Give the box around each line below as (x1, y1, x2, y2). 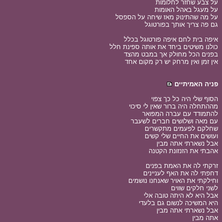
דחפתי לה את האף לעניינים (143, 169, 218, 177)
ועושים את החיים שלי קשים (145, 132, 218, 140)
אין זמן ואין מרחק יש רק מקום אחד (125, 58, 218, 65)
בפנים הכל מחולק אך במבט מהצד (124, 51, 218, 58)
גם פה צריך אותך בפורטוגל (145, 21, 218, 28)
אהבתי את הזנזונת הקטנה (149, 147, 218, 155)
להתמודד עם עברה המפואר (142, 110, 218, 117)
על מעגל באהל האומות (155, 6, 218, 13)
